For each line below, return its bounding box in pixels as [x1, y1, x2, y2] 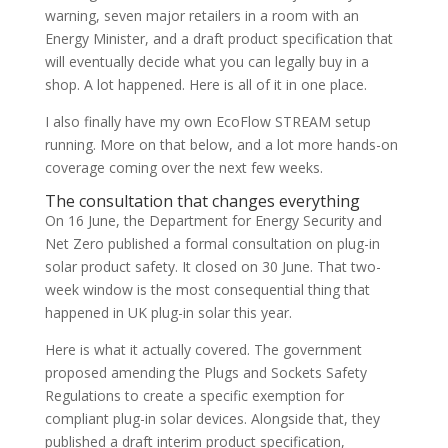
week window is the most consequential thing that [44, 280, 370, 299]
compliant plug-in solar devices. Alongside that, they [44, 409, 380, 428]
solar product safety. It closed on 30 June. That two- [44, 257, 381, 276]
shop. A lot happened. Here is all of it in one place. [44, 75, 367, 94]
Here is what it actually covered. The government [44, 340, 362, 359]
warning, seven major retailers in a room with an [44, 6, 359, 25]
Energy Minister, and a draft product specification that [44, 29, 393, 48]
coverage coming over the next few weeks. [44, 158, 323, 177]
